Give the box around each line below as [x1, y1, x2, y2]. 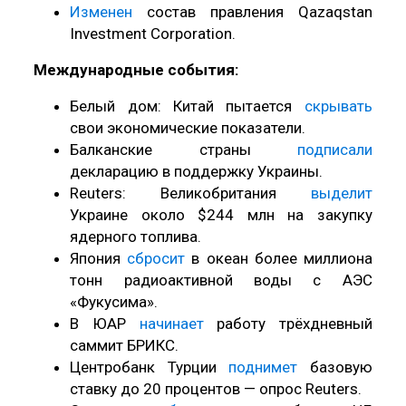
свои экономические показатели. [70, 118, 306, 137]
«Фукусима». [70, 292, 159, 311]
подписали [296, 140, 372, 159]
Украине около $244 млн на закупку [70, 205, 372, 224]
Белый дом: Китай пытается [70, 96, 304, 115]
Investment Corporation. [70, 24, 237, 43]
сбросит [127, 248, 186, 267]
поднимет [228, 357, 298, 376]
